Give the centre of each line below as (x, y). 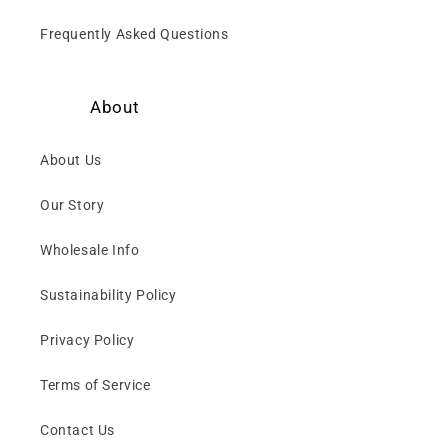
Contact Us (77, 430)
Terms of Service (95, 385)
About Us (71, 160)
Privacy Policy (87, 340)
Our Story (72, 205)
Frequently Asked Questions (134, 34)
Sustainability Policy (108, 295)
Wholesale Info (90, 250)
